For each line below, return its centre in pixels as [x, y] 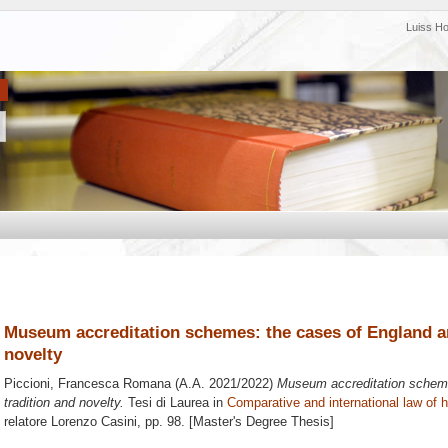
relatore [27, 422]
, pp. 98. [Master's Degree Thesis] [235, 422]
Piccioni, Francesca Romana [87, 384]
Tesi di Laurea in [175, 403]
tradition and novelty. [64, 403]
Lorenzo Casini [94, 422]
